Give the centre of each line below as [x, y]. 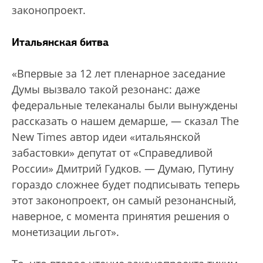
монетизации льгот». [65, 232]
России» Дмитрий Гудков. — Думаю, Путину [123, 169]
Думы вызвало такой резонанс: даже [106, 90]
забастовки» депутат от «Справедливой [112, 153]
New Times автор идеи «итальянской [106, 137]
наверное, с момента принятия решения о [121, 216]
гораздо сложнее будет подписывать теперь [126, 185]
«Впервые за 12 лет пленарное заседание [119, 74]
